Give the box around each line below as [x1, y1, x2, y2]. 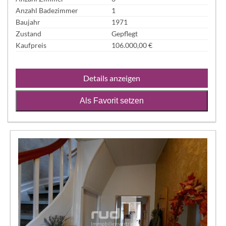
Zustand [16, 29, 41, 38]
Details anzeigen [83, 73, 140, 83]
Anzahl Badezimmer [16, 6, 78, 15]
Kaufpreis [16, 41, 46, 50]
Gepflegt [111, 29, 138, 38]
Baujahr [16, 18, 40, 27]
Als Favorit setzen [79, 96, 144, 105]
